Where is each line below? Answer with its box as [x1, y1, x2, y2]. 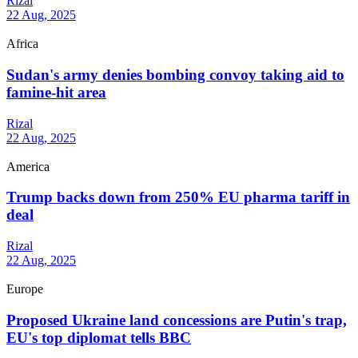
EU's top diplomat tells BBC [6, 328, 191, 346]
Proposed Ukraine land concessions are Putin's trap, [6, 311, 347, 328]
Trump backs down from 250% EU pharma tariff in [6, 189, 350, 206]
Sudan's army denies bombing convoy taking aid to [6, 66, 344, 83]
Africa [6, 37, 38, 51]
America [6, 159, 50, 173]
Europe [6, 282, 43, 296]
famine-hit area [6, 83, 106, 101]
